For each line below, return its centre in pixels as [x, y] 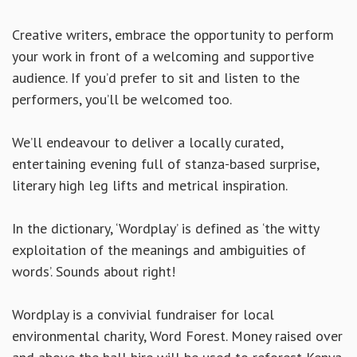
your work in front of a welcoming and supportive [163, 57]
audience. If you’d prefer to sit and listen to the [156, 78]
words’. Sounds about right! [94, 272]
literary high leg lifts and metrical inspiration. [150, 186]
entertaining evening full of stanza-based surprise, [165, 164]
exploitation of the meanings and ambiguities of [159, 250]
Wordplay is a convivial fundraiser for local [143, 315]
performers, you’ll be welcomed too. [122, 100]
